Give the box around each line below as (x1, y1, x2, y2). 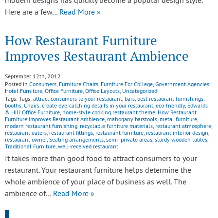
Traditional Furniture (5, 144, 55, 151)
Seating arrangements (49, 137, 104, 144)
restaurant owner (5, 137, 47, 144)
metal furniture (160, 116, 197, 124)
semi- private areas (106, 137, 152, 144)
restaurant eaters (5, 130, 47, 137)
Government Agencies (155, 81, 209, 89)
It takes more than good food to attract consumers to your (5, 154, 197, 164)
